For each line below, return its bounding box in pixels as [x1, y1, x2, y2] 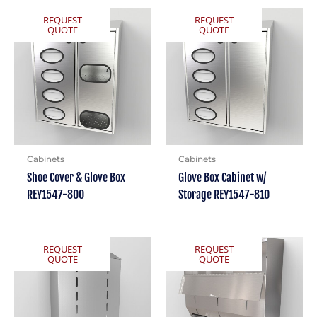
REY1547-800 [26, 188, 84, 202]
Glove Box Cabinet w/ [178, 171, 266, 185]
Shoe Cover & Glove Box [26, 171, 125, 185]
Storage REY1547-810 [178, 188, 270, 202]
